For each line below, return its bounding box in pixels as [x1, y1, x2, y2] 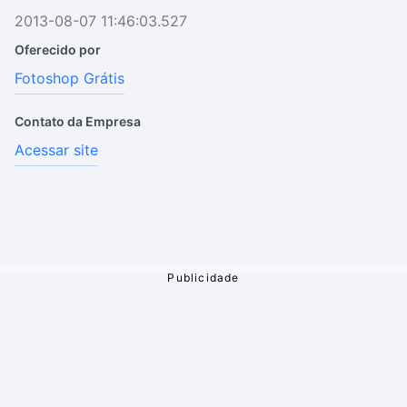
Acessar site [15, 141, 98, 159]
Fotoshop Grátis [15, 69, 124, 87]
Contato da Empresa [15, 114, 141, 129]
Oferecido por [15, 42, 101, 57]
